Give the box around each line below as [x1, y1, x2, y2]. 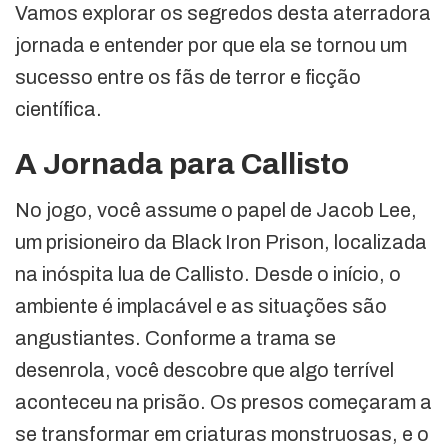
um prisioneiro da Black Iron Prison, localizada [15, 231, 427, 254]
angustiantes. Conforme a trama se [15, 327, 336, 350]
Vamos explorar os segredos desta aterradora [15, 2, 431, 25]
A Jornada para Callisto [15, 148, 349, 181]
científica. [15, 98, 102, 121]
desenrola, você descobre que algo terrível [15, 359, 394, 382]
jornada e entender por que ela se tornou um [15, 34, 407, 57]
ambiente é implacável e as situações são [15, 295, 387, 318]
